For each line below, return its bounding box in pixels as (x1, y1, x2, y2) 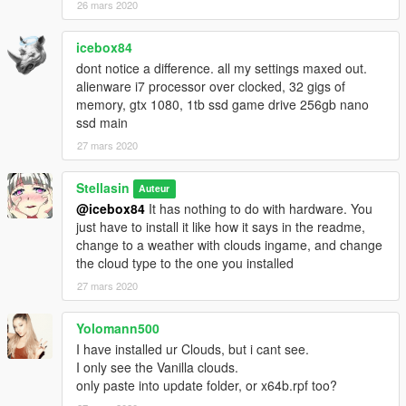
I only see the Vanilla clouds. (76, 357, 238, 376)
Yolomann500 (76, 318, 159, 337)
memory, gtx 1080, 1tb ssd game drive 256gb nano (76, 94, 369, 113)
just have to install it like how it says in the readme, (76, 217, 365, 236)
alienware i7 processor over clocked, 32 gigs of (76, 76, 345, 95)
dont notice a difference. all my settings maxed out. (76, 58, 367, 77)
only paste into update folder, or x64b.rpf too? (76, 375, 337, 394)
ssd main (76, 112, 128, 131)
